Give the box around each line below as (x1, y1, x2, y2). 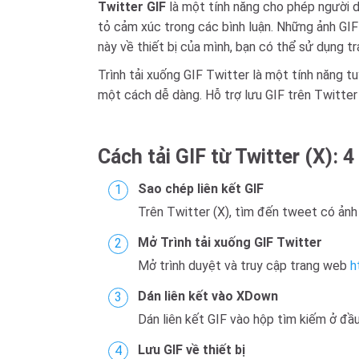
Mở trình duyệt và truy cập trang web (138, 258, 350, 273)
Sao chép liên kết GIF (138, 181, 264, 196)
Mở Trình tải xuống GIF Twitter (138, 235, 322, 250)
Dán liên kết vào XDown (138, 288, 278, 304)
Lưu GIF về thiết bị (138, 342, 245, 357)
